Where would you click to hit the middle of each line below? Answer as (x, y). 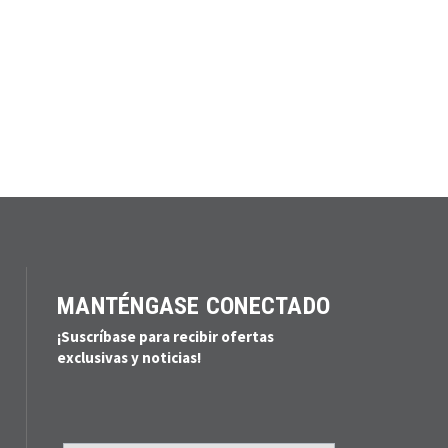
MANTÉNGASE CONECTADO (193, 305)
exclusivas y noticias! (129, 357)
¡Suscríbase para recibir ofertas (165, 336)
